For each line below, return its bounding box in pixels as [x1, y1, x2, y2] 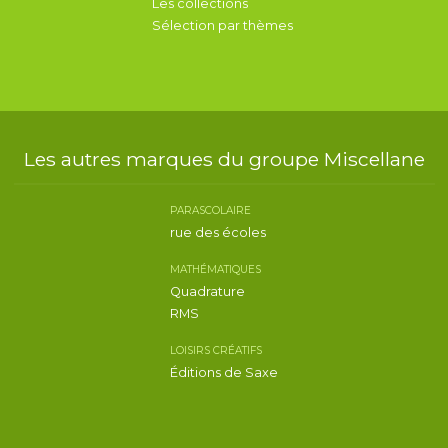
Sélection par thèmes [151, 18, 293, 33]
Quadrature [170, 284, 245, 299]
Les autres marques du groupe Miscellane [23, 147, 425, 171]
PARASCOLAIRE [170, 204, 251, 217]
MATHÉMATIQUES [170, 263, 261, 276]
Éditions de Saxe [170, 365, 278, 380]
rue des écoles [170, 225, 266, 240]
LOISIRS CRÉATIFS [170, 344, 262, 357]
